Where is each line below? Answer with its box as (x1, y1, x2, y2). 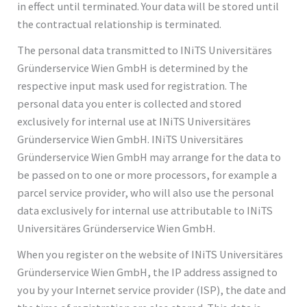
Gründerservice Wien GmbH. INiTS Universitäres (17, 132, 244, 146)
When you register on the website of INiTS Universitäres (17, 247, 284, 261)
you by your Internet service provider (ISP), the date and (17, 282, 286, 297)
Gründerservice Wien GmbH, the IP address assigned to (17, 265, 278, 279)
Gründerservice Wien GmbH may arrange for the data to (17, 149, 282, 164)
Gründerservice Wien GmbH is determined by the (17, 60, 249, 75)
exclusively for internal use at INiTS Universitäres (17, 114, 251, 128)
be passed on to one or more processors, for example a (17, 167, 278, 182)
